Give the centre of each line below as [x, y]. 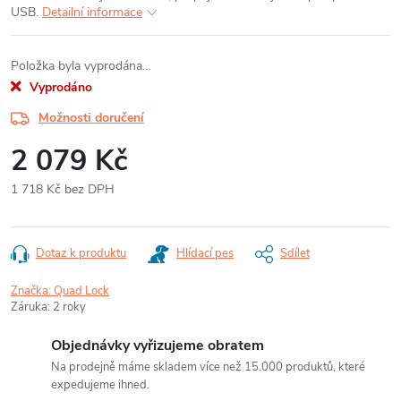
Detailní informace [92, 12]
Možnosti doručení [91, 118]
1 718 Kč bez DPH [63, 189]
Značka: [32, 291]
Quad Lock [81, 291]
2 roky [69, 307]
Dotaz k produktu [81, 253]
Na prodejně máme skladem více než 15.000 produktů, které [208, 367]
